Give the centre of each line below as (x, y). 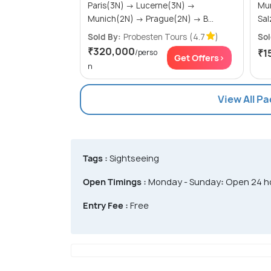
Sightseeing (133, 158)
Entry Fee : (106, 205)
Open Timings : (115, 181)
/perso (146, 52)
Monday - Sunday (184, 181)
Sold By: (104, 37)
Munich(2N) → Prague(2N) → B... (208, 18)
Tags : (95, 158)
